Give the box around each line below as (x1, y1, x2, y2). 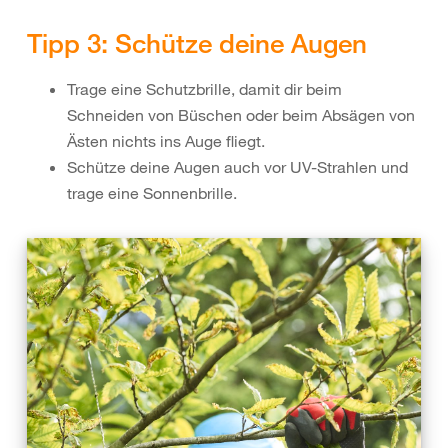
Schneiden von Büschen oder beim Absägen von (67, 105, 415, 126)
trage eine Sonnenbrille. (67, 183, 237, 204)
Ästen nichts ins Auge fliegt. (67, 131, 269, 152)
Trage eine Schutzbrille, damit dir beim (67, 79, 342, 100)
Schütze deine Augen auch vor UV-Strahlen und (67, 157, 408, 178)
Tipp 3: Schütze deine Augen (27, 27, 367, 60)
